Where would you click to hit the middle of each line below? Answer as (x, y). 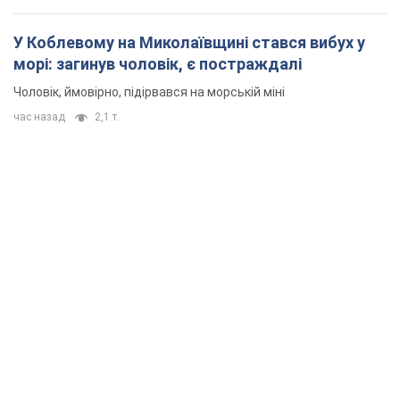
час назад (39, 117)
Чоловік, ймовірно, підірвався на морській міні (149, 92)
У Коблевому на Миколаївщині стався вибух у (189, 43)
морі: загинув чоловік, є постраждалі (158, 64)
